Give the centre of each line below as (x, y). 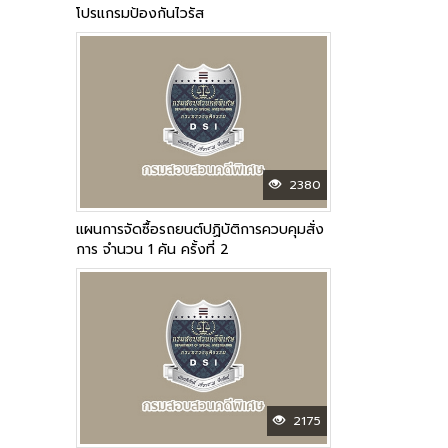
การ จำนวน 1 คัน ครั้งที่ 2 (152, 250)
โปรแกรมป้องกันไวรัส (140, 14)
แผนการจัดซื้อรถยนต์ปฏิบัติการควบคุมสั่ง (200, 230)
